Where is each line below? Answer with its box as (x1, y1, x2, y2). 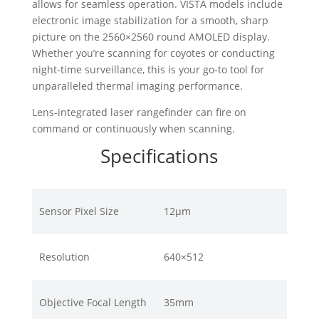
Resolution (38, 249, 90, 263)
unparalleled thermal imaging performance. (31, 78, 243, 93)
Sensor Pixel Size (38, 204, 119, 218)
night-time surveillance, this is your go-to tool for (31, 62, 264, 76)
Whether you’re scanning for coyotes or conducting (31, 46, 275, 60)
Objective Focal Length (38, 295, 147, 309)
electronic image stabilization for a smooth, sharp (31, 13, 268, 27)
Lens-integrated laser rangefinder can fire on (31, 105, 246, 119)
